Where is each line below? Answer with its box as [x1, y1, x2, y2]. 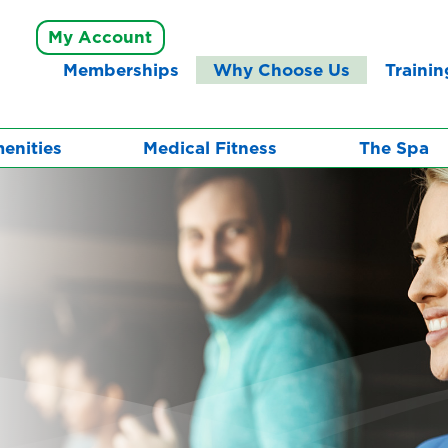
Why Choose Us [213, 57, 351, 82]
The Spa [358, 135, 429, 160]
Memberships [63, 57, 180, 82]
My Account [48, 25, 153, 50]
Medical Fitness [143, 135, 278, 160]
